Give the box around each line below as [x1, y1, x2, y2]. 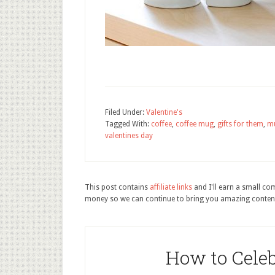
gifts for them [217, 120, 263, 128]
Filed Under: [105, 108, 146, 117]
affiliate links [150, 183, 192, 192]
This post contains [85, 183, 150, 192]
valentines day [105, 131, 153, 140]
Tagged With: [105, 120, 151, 128]
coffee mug [176, 120, 214, 128]
